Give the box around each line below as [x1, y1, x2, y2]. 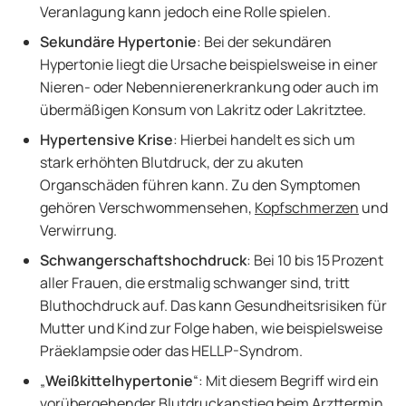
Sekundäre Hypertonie [40, 32, 197, 52]
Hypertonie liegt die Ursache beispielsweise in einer [40, 54, 378, 74]
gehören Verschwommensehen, [40, 198, 255, 217]
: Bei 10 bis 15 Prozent [246, 250, 383, 270]
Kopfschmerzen [255, 198, 359, 217]
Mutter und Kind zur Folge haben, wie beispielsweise [40, 318, 382, 338]
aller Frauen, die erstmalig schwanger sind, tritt [40, 273, 350, 293]
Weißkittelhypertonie [45, 371, 193, 391]
